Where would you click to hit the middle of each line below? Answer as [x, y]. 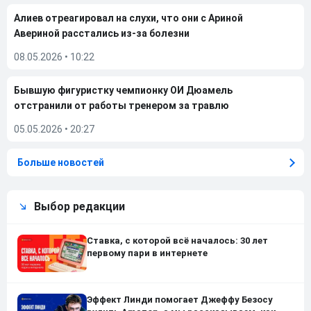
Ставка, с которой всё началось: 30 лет [177, 241]
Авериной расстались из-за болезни [102, 33]
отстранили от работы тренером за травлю [121, 106]
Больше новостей [61, 162]
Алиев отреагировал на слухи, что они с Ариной [128, 18]
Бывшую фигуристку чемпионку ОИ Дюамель [123, 90]
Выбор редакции [79, 207]
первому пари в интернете [147, 253]
